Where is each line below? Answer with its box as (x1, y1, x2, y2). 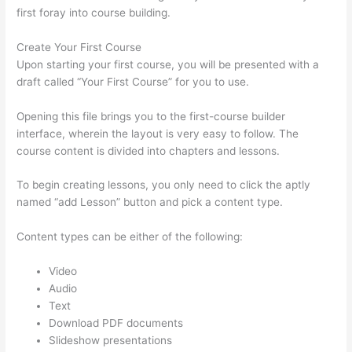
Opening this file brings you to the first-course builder (16, 109, 286, 123)
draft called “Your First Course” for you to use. (16, 75, 250, 88)
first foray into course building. (16, 5, 171, 19)
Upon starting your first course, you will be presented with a (16, 57, 320, 71)
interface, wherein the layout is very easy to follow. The (16, 126, 299, 140)
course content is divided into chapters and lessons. (16, 144, 280, 157)
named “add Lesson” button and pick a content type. (16, 196, 284, 209)
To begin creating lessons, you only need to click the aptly (16, 178, 311, 192)
